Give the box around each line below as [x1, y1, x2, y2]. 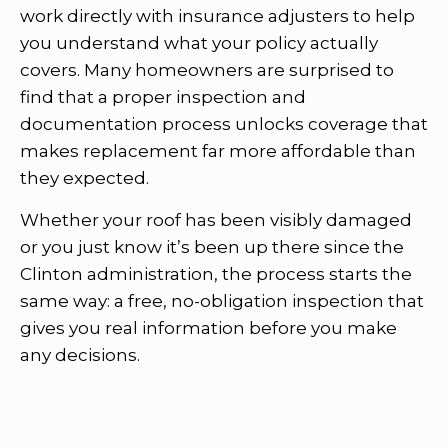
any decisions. [20, 344, 140, 365]
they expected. [20, 167, 149, 188]
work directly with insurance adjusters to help [20, 5, 415, 26]
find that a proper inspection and [20, 86, 306, 107]
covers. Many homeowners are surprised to [20, 59, 394, 80]
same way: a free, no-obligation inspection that [20, 290, 424, 311]
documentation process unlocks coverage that [20, 113, 428, 134]
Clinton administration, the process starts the [20, 263, 412, 284]
